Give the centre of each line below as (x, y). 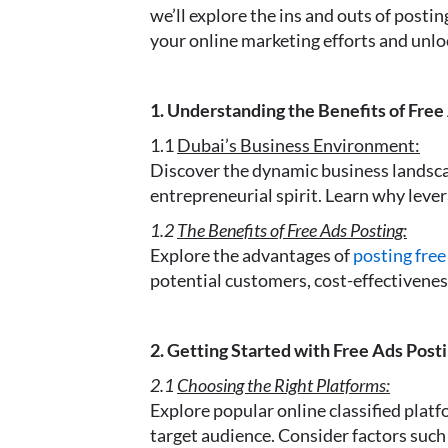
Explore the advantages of (251, 255)
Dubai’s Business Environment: (298, 145)
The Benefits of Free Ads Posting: (292, 230)
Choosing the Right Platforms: (283, 385)
